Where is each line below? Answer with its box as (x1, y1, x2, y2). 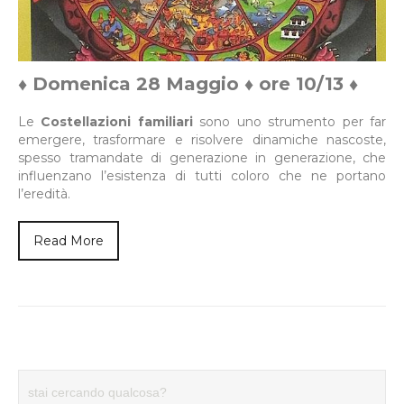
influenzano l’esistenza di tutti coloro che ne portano (18, 167, 386, 184)
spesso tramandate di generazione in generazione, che (18, 149, 386, 166)
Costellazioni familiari (41, 113, 193, 130)
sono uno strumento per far (192, 113, 387, 130)
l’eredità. (18, 185, 70, 202)
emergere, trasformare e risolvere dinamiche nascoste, (18, 131, 386, 148)
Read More (33, 232, 104, 249)
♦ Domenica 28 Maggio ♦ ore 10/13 (18, 72, 349, 95)
